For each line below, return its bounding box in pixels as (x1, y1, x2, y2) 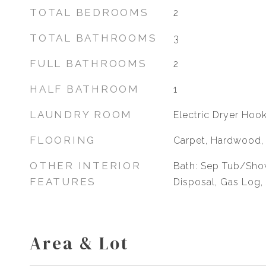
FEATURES (30, 176, 96, 188)
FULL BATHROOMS (30, 58, 147, 69)
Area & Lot (30, 232, 129, 255)
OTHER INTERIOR (30, 160, 141, 172)
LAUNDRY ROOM (30, 109, 132, 121)
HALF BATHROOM (30, 83, 140, 95)
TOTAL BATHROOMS (30, 32, 157, 44)
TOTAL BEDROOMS (30, 7, 149, 18)
